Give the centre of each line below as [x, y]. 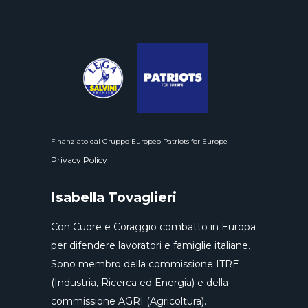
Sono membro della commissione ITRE [145, 264]
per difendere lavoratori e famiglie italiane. [151, 246]
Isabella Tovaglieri [114, 198]
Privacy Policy [79, 160]
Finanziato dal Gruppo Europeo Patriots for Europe [139, 142]
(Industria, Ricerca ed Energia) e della [140, 283]
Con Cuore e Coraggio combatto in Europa [153, 227]
